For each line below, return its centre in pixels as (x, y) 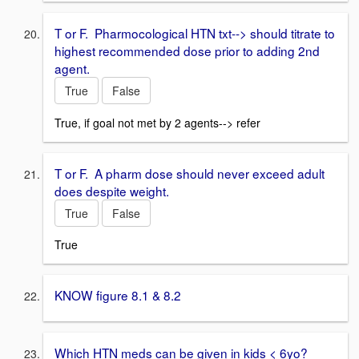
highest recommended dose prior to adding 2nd (187, 51)
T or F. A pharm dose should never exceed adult (190, 173)
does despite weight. (112, 190)
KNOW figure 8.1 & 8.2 (118, 295)
